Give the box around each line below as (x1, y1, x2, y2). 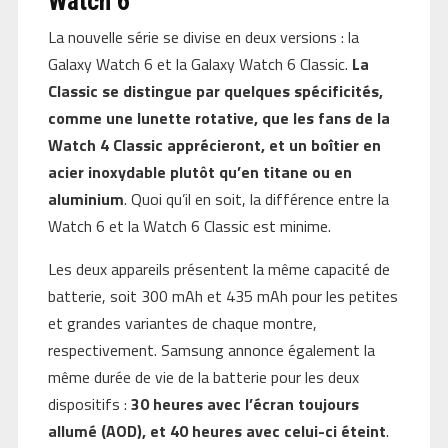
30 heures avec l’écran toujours (130, 392, 359, 417)
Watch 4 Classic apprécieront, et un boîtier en (47, 133, 381, 158)
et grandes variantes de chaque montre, (47, 311, 317, 336)
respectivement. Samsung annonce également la (47, 338, 375, 363)
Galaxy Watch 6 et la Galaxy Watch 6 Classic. (47, 52, 352, 77)
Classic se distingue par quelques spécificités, (47, 79, 383, 104)
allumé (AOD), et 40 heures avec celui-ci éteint (47, 419, 386, 444)
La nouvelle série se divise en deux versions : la (47, 25, 359, 50)
